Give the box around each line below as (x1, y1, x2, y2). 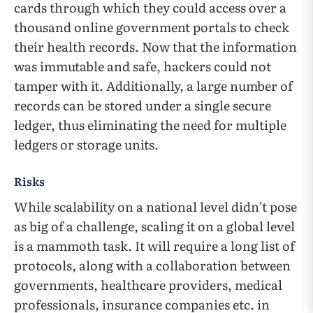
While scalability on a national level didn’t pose (14, 197, 297, 217)
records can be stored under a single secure (14, 96, 271, 115)
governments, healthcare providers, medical (14, 275, 282, 295)
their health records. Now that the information (14, 37, 297, 57)
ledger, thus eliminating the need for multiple (14, 115, 286, 135)
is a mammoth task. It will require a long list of (14, 236, 295, 256)
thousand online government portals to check (14, 17, 289, 37)
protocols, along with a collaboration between (14, 256, 291, 275)
